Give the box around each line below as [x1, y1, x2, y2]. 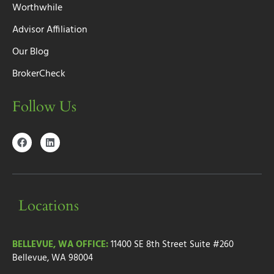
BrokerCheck [12, 66, 65, 83]
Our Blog [12, 44, 49, 61]
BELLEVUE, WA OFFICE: [12, 237, 111, 253]
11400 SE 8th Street [111, 237, 187, 253]
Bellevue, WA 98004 [12, 251, 93, 266]
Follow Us [12, 97, 76, 117]
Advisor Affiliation [12, 22, 87, 39]
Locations [18, 196, 79, 217]
